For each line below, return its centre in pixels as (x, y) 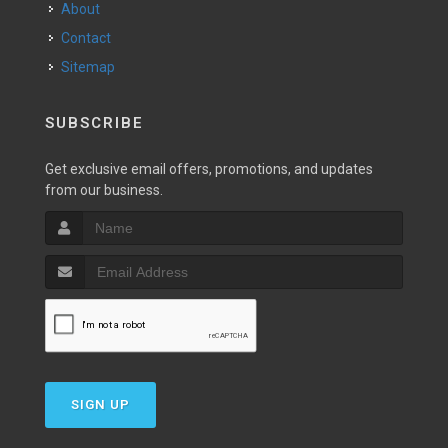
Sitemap (88, 67)
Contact (90, 38)
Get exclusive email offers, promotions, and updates (209, 169)
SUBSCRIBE (94, 123)
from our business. (104, 190)
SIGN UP (100, 404)
